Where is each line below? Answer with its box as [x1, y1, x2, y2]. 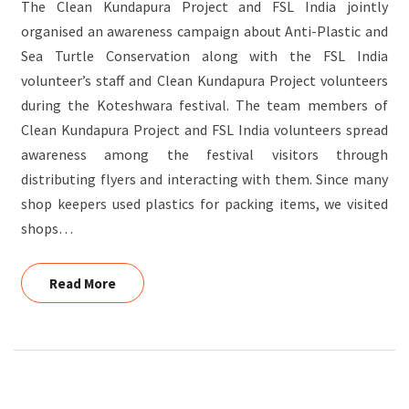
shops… [21, 219, 73, 237]
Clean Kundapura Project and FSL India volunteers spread [21, 121, 388, 139]
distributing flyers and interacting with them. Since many [21, 170, 388, 188]
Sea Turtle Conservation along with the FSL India [21, 47, 388, 65]
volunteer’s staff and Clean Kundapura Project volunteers [21, 71, 388, 89]
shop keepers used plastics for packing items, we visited [21, 194, 388, 213]
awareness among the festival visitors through [21, 145, 388, 163]
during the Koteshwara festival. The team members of [21, 96, 388, 114]
